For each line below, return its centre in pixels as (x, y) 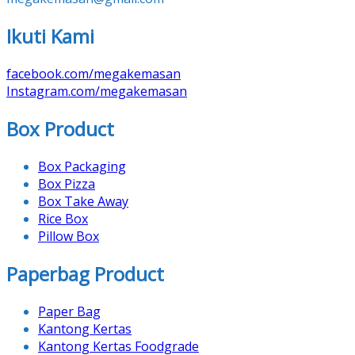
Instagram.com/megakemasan (97, 91)
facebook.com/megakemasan (94, 73)
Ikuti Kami (50, 36)
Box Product (60, 128)
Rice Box (63, 218)
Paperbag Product (85, 273)
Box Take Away (83, 201)
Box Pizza (67, 183)
